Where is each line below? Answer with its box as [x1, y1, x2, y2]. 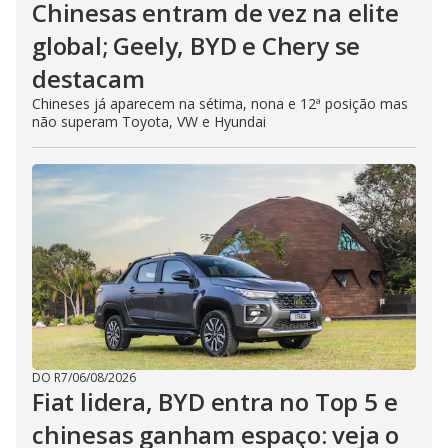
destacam [32, 61, 145, 95]
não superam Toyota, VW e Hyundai [32, 111, 266, 131]
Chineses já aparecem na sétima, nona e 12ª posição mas [32, 93, 408, 113]
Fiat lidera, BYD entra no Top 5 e [32, 384, 398, 418]
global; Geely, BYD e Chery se [32, 28, 361, 62]
